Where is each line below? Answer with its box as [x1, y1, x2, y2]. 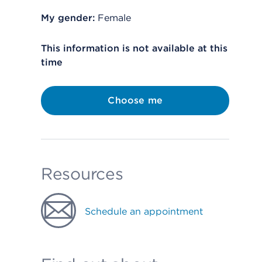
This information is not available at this [41, 43, 227, 54]
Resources [41, 164, 123, 184]
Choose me [108, 95, 163, 106]
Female [98, 12, 131, 23]
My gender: [41, 12, 95, 23]
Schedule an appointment [85, 206, 203, 217]
